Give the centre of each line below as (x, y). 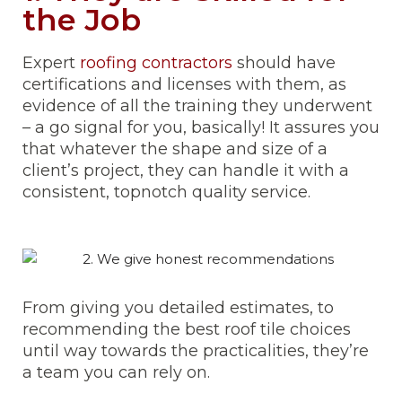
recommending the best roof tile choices (187, 330)
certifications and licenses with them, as (184, 84)
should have (284, 63)
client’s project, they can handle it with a (186, 170)
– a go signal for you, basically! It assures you (201, 127)
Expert (51, 63)
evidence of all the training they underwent (197, 106)
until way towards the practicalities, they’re (196, 351)
